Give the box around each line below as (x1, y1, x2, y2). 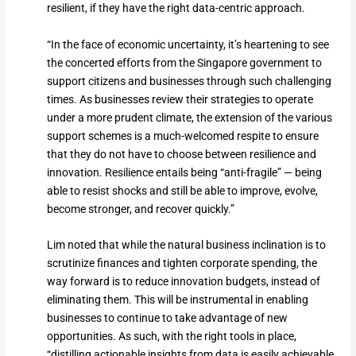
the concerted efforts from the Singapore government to (46, 56, 322, 69)
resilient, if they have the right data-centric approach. (46, 2, 305, 15)
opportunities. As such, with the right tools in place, (46, 330, 296, 343)
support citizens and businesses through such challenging (46, 74, 331, 87)
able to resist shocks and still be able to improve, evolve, (46, 184, 318, 197)
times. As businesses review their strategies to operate (46, 92, 313, 106)
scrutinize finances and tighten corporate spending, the (46, 257, 317, 270)
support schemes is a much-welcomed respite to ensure (46, 129, 319, 142)
